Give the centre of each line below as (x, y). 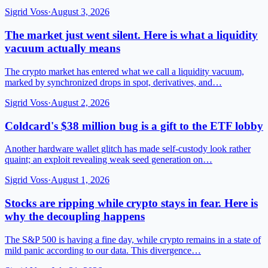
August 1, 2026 (80, 180)
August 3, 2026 (80, 12)
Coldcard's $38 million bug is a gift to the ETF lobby (134, 126)
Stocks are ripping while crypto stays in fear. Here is (131, 203)
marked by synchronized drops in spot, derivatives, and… (113, 82)
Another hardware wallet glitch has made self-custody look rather (128, 149)
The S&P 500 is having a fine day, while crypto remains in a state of (133, 239)
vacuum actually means (63, 48)
